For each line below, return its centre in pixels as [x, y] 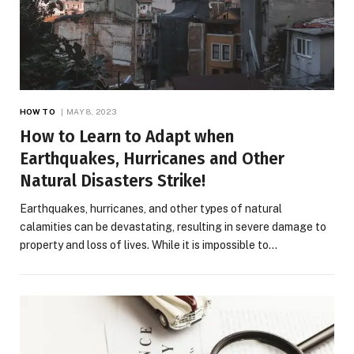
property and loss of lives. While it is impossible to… [149, 245]
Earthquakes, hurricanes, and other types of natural [151, 208]
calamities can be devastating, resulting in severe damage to [173, 226]
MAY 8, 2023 [91, 111]
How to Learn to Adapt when [127, 136]
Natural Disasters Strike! [113, 181]
